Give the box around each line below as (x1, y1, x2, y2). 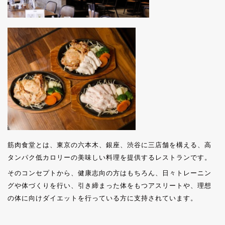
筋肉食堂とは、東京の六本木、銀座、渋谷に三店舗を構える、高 (8, 141, 211, 149)
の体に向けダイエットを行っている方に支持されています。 (8, 194, 197, 202)
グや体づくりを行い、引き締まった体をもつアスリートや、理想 (8, 181, 211, 189)
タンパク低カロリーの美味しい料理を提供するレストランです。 (8, 153, 211, 161)
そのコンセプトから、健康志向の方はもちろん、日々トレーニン (8, 169, 211, 177)
